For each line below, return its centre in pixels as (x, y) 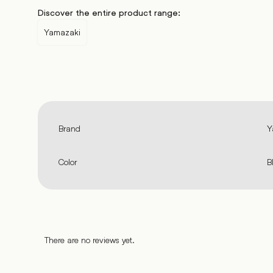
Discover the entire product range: (109, 13)
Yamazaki (62, 32)
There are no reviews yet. (90, 240)
